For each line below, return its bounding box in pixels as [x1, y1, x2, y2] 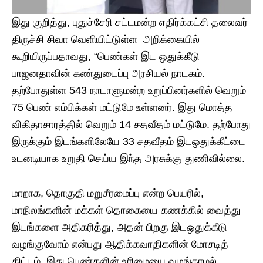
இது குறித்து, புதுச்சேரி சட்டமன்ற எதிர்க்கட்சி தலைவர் [12, 16, 248, 29]
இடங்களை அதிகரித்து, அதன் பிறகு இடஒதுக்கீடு [12, 221, 227, 234]
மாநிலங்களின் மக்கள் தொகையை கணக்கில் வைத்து [12, 204, 241, 217]
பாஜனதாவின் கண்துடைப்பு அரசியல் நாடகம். [12, 68, 205, 80]
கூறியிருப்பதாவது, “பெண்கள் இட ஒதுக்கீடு [12, 50, 200, 63]
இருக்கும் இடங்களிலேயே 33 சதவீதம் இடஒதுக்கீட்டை [12, 136, 245, 148]
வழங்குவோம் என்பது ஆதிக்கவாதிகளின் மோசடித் [12, 238, 228, 251]
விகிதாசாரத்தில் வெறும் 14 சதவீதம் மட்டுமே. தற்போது [12, 119, 251, 131]
